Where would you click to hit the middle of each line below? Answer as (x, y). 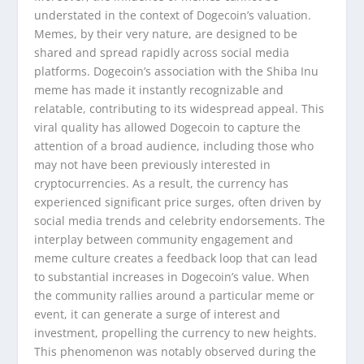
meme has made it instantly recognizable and (159, 89)
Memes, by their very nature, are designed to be (166, 33)
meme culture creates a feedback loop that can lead (176, 258)
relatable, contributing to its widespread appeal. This (180, 108)
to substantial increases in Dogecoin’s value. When (172, 276)
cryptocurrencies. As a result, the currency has (162, 183)
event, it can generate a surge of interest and (158, 314)
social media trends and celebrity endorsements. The (180, 220)
